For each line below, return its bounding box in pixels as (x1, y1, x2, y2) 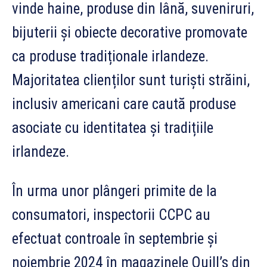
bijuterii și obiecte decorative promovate (12, 23, 247, 41)
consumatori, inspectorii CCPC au (12, 206, 210, 223)
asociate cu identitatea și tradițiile (12, 119, 213, 136)
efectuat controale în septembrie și (12, 229, 218, 247)
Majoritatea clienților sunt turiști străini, (12, 71, 250, 89)
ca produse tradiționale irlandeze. (12, 47, 209, 65)
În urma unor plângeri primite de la (12, 182, 217, 200)
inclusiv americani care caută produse (12, 95, 236, 113)
